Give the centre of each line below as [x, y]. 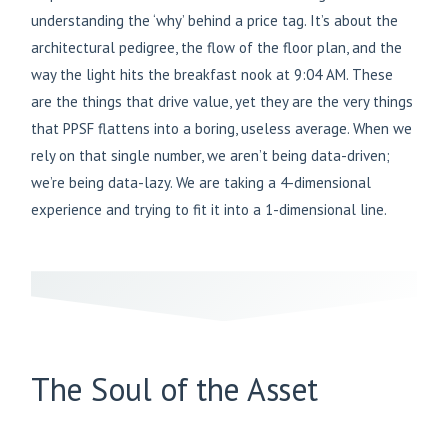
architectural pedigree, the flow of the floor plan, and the [216, 48]
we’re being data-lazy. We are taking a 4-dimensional [201, 183]
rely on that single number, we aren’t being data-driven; [210, 156]
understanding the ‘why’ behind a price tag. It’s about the [214, 21]
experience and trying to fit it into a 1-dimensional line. [209, 210]
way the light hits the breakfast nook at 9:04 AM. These [212, 75]
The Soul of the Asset [174, 389]
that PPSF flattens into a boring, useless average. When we [221, 129]
